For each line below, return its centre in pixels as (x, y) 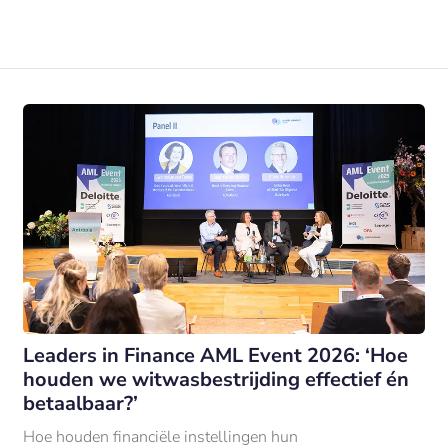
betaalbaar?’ (80, 403)
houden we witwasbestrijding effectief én (215, 379)
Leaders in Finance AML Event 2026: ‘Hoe (215, 355)
